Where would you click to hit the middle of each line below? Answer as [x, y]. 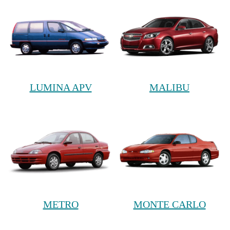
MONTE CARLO [169, 204]
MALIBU [169, 87]
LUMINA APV [61, 87]
